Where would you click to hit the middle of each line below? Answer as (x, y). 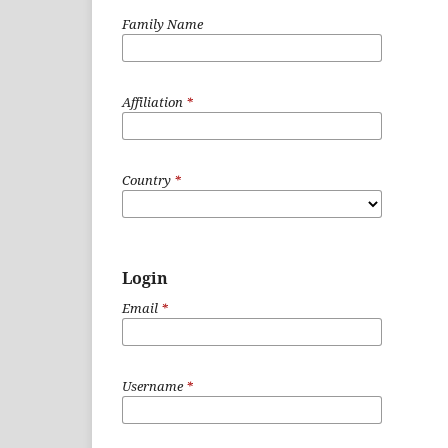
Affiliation (154, 102)
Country (148, 180)
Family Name (162, 24)
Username (154, 386)
